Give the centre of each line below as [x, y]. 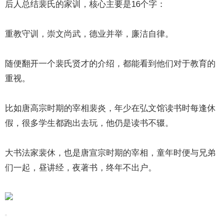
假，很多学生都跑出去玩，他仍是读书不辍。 [89, 123]
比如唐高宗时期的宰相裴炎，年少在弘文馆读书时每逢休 [111, 108]
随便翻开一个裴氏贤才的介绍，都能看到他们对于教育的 [111, 64]
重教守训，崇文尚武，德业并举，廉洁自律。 [89, 34]
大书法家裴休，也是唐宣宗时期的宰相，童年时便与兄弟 [111, 153]
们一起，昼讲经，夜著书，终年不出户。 [81, 168]
